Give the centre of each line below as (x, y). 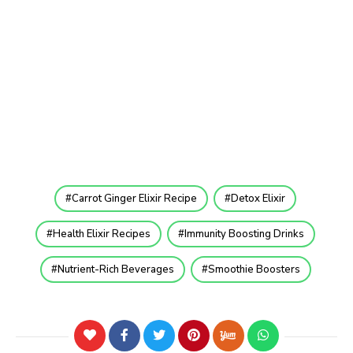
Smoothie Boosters (254, 269)
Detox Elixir (258, 198)
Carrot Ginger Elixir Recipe (134, 198)
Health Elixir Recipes (102, 234)
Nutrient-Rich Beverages (115, 269)
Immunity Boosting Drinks (244, 234)
